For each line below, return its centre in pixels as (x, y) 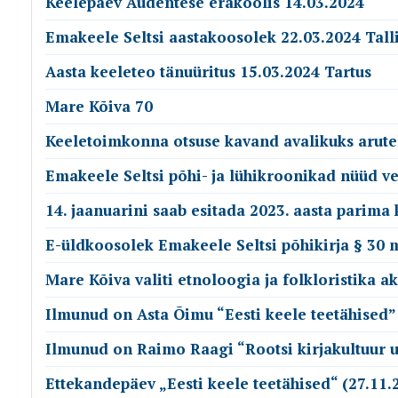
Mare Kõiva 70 (99, 106)
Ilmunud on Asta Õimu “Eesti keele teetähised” (221, 314)
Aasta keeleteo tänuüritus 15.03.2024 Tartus (208, 72)
